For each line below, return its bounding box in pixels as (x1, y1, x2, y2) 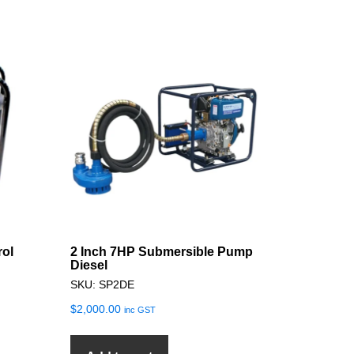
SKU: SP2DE (70, 277, 134, 291)
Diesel (70, 258, 107, 272)
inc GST (123, 304, 156, 314)
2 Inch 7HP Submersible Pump (70, 244, 253, 258)
